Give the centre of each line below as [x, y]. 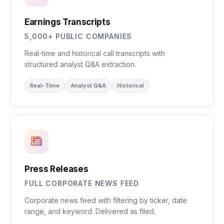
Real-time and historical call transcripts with [95, 53]
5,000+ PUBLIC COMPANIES [78, 36]
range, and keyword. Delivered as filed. [90, 211]
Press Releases [56, 169]
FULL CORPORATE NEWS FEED [82, 183]
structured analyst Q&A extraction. [80, 64]
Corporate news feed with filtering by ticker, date [106, 200]
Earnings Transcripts [67, 22]
